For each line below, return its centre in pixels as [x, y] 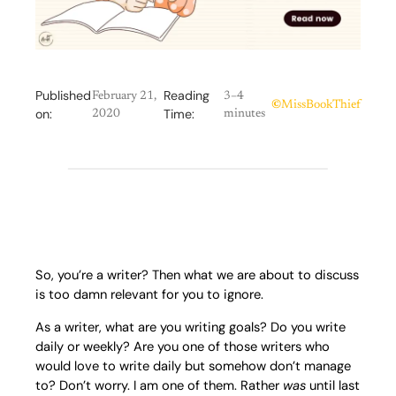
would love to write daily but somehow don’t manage [193, 366]
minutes [244, 114]
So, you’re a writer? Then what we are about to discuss [197, 274]
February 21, [125, 96]
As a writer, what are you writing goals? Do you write [190, 327]
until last [333, 385]
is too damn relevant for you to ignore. [149, 294]
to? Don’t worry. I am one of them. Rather [159, 385]
